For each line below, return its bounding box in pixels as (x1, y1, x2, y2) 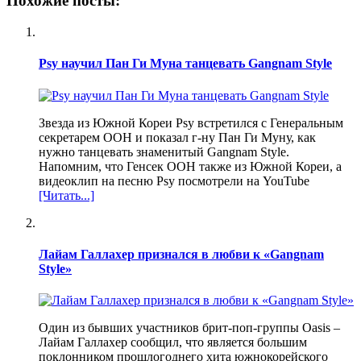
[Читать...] (39, 188, 94, 202)
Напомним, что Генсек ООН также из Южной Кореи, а (39, 159, 342, 173)
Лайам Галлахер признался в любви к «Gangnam (39, 247, 324, 261)
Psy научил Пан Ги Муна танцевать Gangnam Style (39, 56, 332, 71)
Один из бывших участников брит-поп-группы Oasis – (39, 321, 340, 335)
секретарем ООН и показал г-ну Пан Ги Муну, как (39, 130, 316, 144)
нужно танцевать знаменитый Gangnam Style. (39, 144, 289, 159)
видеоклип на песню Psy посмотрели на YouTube (39, 173, 309, 188)
